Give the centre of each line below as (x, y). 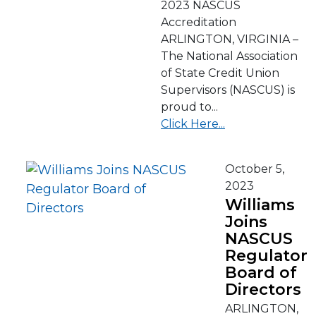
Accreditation (199, 22)
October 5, (255, 169)
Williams (260, 205)
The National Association (229, 56)
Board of (261, 273)
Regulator (266, 256)
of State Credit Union (220, 73)
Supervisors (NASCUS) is (228, 90)
